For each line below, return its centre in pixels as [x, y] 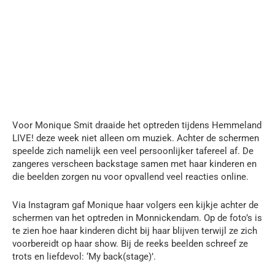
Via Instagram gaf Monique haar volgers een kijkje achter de [135, 205]
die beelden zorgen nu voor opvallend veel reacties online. [130, 176]
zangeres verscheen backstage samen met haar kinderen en [134, 164]
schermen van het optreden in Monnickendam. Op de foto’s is [137, 218]
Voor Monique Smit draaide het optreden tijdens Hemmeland [137, 125]
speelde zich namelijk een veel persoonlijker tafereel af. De [133, 151]
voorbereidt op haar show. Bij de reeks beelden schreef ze [130, 243]
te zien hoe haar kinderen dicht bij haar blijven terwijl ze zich [135, 230]
